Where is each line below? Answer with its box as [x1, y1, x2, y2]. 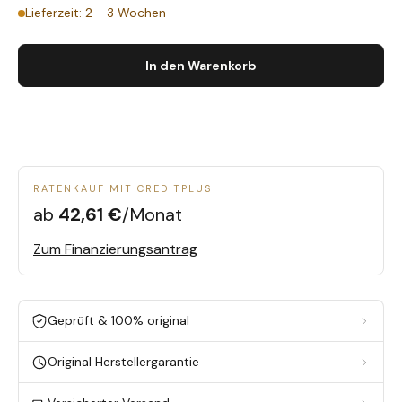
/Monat [122, 203, 182, 226]
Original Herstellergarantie [48, 354, 199, 370]
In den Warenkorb [145, 57, 257, 74]
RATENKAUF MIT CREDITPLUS [33, 182, 212, 195]
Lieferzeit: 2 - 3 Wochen [25, 4, 166, 21]
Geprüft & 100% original [48, 312, 189, 328]
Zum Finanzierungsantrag [33, 240, 197, 258]
